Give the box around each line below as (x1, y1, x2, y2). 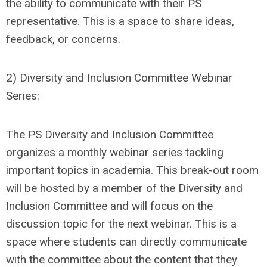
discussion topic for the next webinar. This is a (6, 217, 237, 231)
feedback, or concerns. (6, 32, 123, 46)
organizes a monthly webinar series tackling (6, 145, 223, 160)
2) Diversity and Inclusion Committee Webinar (6, 71, 232, 85)
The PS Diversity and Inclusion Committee (6, 128, 213, 142)
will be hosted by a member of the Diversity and (6, 181, 243, 195)
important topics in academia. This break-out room (6, 163, 259, 178)
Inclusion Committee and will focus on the (6, 199, 213, 213)
